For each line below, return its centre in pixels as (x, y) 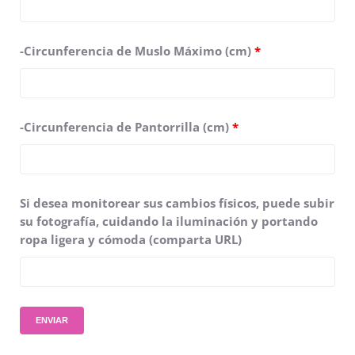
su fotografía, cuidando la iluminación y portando (169, 221)
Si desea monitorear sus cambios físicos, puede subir (177, 202)
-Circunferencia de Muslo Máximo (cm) (137, 50)
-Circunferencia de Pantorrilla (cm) (126, 126)
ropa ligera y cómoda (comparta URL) (131, 239)
